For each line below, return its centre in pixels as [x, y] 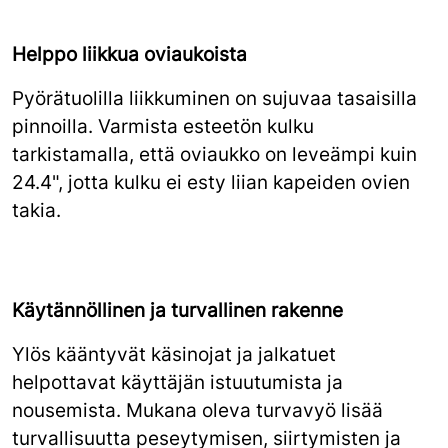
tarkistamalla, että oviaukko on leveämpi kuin [214, 154]
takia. [36, 210]
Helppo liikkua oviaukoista [129, 54]
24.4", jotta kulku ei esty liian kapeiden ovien [211, 182]
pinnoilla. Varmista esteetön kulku [163, 126]
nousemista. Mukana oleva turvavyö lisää [197, 410]
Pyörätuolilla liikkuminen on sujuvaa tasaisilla [214, 98]
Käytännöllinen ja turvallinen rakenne [177, 310]
